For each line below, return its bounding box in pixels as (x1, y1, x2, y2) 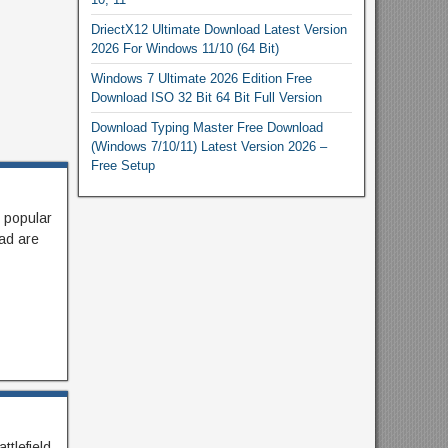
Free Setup (90, 157, 155, 173)
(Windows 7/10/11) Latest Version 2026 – (90, 138, 327, 154)
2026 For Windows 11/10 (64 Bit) (90, 40, 279, 56)
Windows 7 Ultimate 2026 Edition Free (90, 70, 312, 86)
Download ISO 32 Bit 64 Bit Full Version (90, 89, 322, 105)
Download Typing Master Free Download (90, 119, 323, 135)
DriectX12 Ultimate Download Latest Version (90, 21, 347, 37)
